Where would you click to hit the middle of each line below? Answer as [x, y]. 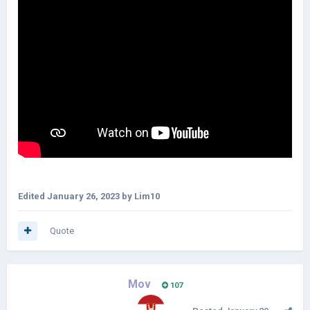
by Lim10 [140, 196]
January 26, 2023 [83, 196]
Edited [33, 196]
